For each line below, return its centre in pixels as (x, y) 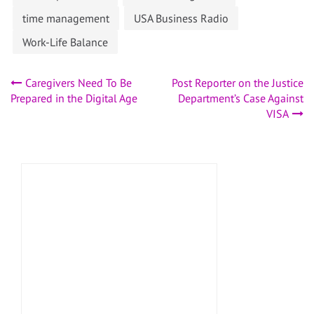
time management (66, 19)
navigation (85, 123)
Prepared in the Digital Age (74, 98)
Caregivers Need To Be (78, 83)
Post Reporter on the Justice (238, 83)
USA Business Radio (181, 19)
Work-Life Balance (65, 42)
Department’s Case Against (241, 98)
